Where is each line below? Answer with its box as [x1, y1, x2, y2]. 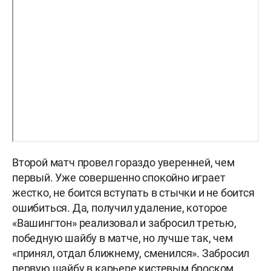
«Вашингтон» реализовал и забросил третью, [12, 217, 237, 230]
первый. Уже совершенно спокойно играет [12, 171, 226, 184]
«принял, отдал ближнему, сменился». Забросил [12, 247, 250, 260]
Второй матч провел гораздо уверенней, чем [12, 156, 235, 169]
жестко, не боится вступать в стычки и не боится [12, 186, 255, 200]
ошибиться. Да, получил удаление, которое [12, 201, 228, 215]
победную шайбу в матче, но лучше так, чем [12, 232, 233, 245]
